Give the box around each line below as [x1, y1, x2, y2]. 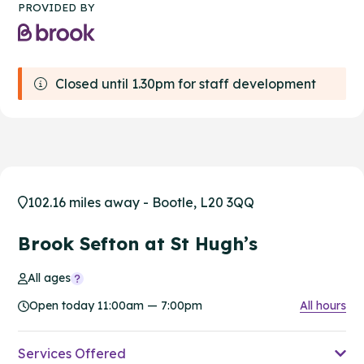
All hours [300, 298, 346, 314]
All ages [28, 271, 71, 286]
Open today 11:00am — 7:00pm [29, 298, 202, 314]
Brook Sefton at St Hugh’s [18, 232, 258, 256]
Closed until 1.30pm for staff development [55, 76, 316, 93]
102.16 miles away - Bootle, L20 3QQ [28, 194, 254, 211]
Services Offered [18, 345, 126, 362]
